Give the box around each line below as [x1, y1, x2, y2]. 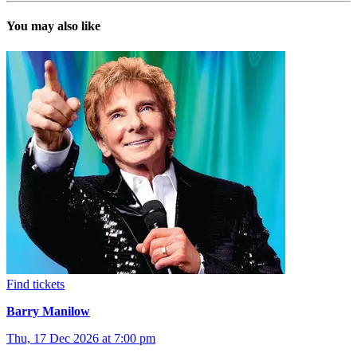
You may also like [6, 19, 100, 33]
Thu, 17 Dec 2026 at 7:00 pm [6, 331, 155, 345]
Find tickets [6, 277, 65, 291]
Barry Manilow [6, 304, 90, 318]
